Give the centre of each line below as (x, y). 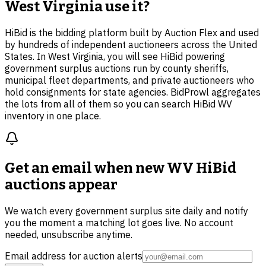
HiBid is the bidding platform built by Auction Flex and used (132, 32)
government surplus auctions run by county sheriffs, (117, 68)
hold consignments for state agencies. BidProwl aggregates (133, 92)
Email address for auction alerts (74, 256)
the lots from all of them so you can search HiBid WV (118, 104)
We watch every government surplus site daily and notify (126, 210)
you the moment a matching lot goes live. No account (119, 222)
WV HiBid (202, 168)
